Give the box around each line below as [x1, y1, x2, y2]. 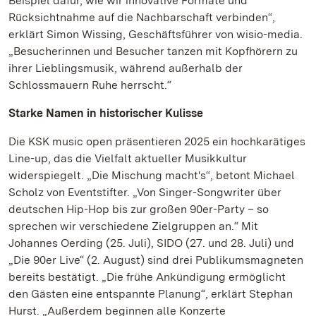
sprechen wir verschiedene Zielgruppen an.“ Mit [8, 219, 258, 233]
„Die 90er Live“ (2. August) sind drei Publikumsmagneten [8, 253, 303, 267]
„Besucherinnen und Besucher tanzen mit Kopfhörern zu [8, 44, 298, 58]
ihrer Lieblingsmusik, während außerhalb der [8, 61, 243, 75]
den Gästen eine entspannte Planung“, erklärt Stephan [8, 287, 293, 300]
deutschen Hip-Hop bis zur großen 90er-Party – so [8, 202, 269, 216]
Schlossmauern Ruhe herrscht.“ [8, 78, 171, 92]
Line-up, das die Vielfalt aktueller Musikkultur [8, 152, 247, 165]
